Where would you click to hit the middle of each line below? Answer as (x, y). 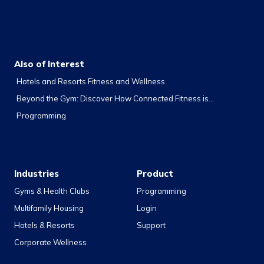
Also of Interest (49, 64)
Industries (37, 174)
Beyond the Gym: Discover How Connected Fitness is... (115, 98)
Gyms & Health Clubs (52, 191)
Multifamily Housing (49, 208)
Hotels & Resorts (44, 225)
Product (155, 174)
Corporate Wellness (50, 242)
